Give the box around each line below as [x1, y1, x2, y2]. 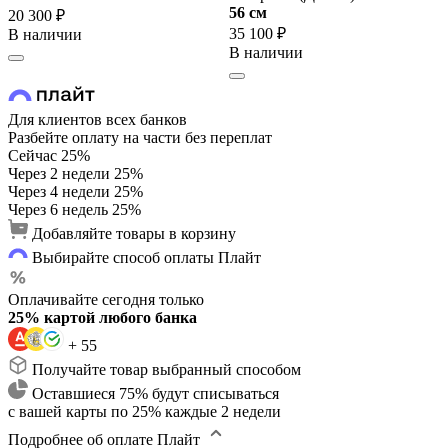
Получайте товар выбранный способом [32, 360, 301, 378]
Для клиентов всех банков [8, 110, 187, 128]
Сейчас [8, 146, 57, 164]
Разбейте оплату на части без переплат [8, 128, 272, 146]
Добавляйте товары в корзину [32, 224, 236, 242]
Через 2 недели [8, 164, 110, 182]
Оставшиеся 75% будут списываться [32, 384, 279, 402]
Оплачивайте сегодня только [8, 290, 204, 308]
